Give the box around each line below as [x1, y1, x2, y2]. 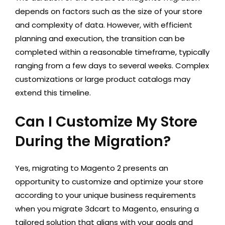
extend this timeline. [15, 87, 91, 98]
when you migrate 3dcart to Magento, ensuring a [15, 203, 199, 214]
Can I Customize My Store [15, 112, 197, 132]
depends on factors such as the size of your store [15, 6, 202, 17]
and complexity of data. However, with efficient [15, 20, 192, 30]
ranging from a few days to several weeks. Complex [15, 60, 209, 71]
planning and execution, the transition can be [15, 33, 185, 44]
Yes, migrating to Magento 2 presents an [15, 163, 168, 173]
